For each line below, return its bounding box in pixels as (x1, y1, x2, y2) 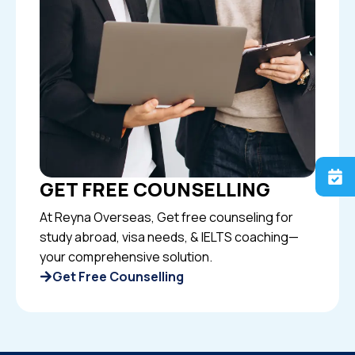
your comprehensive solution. (40, 247, 212, 265)
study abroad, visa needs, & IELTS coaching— (40, 227, 299, 246)
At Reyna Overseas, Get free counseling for (40, 208, 293, 226)
